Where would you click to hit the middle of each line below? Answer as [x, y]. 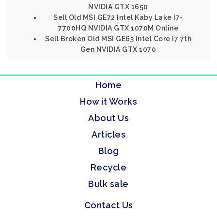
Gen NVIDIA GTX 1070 [118, 49]
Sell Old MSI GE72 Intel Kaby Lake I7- [118, 17]
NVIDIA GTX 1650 [118, 7]
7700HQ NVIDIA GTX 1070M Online [118, 28]
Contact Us [108, 205]
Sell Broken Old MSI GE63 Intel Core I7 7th [118, 39]
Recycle [108, 167]
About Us [108, 118]
